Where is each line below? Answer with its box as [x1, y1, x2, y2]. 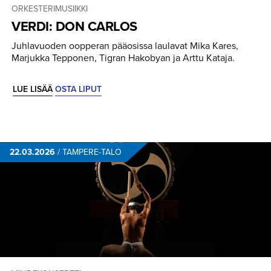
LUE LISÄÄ [13, 83, 53, 96]
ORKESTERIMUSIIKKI [11, 2, 88, 15]
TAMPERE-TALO [62, 146, 122, 158]
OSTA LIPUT [55, 83, 102, 96]
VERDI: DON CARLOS [11, 16, 137, 36]
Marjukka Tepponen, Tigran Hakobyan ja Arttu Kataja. [11, 51, 235, 65]
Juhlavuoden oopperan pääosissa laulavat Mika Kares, [11, 39, 238, 53]
